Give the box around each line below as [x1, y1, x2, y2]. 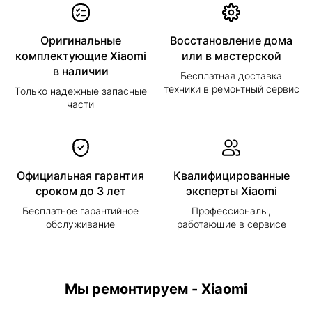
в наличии [52, 63, 109, 78]
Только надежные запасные [14, 84, 147, 97]
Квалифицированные [173, 168, 290, 182]
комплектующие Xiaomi [15, 48, 146, 63]
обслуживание [46, 217, 116, 230]
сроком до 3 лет [35, 183, 126, 198]
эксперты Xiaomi [185, 183, 277, 198]
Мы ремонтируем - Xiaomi [65, 280, 247, 297]
